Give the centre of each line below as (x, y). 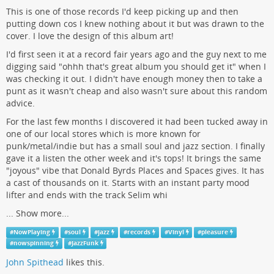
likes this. (84, 262)
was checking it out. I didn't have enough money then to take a (134, 79)
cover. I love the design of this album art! (90, 36)
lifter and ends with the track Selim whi (87, 195)
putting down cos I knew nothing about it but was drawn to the (135, 24)
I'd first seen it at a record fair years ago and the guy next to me (136, 54)
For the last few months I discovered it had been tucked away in (137, 122)
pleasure (215, 232)
